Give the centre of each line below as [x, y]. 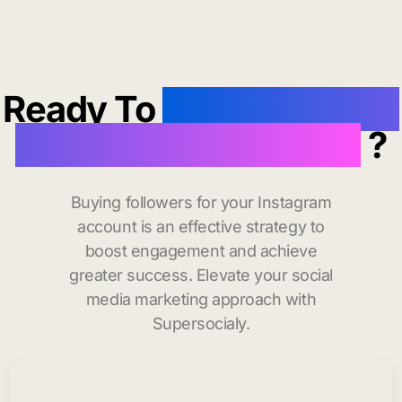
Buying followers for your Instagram [201, 203]
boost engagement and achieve [201, 251]
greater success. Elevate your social [201, 275]
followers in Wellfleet [188, 145]
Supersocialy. [201, 324]
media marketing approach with [201, 300]
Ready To [83, 109]
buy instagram [281, 109]
